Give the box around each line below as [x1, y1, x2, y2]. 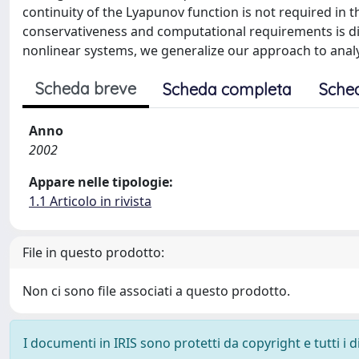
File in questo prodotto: [22, 244, 164, 261]
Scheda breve [35, 79, 136, 99]
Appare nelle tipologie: [29, 173, 173, 191]
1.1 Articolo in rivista [29, 192, 151, 210]
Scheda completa [163, 79, 292, 99]
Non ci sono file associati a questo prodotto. [22, 282, 290, 300]
